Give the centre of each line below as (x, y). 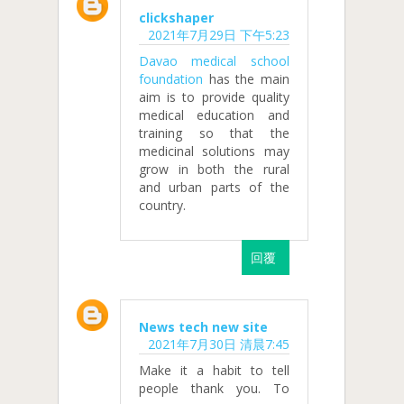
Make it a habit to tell (214, 371)
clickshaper (176, 17)
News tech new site (203, 327)
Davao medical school (214, 60)
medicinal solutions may (214, 151)
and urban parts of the (214, 187)
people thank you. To (214, 389)
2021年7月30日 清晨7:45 (218, 344)
